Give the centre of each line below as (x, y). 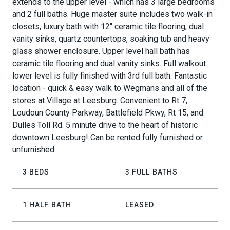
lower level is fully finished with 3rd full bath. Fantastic (110, 76)
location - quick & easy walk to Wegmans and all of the (110, 88)
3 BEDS (36, 172)
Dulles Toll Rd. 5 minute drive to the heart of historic (105, 125)
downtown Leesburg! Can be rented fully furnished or (108, 137)
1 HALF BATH (47, 205)
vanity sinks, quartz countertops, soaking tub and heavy (111, 39)
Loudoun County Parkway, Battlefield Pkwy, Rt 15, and (108, 113)
